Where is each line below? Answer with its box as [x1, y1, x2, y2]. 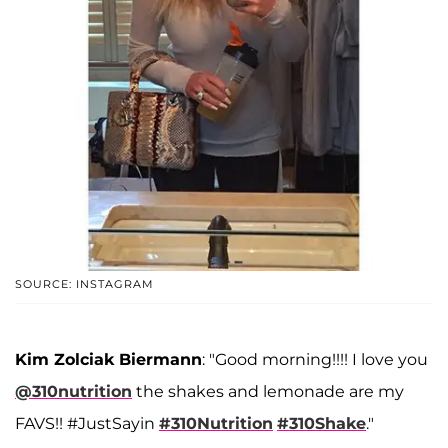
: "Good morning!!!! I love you [202, 350, 428, 370]
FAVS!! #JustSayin [15, 414, 159, 434]
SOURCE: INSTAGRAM [15, 277, 154, 292]
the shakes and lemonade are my [132, 382, 404, 402]
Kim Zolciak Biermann [15, 350, 202, 370]
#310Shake [277, 414, 366, 434]
